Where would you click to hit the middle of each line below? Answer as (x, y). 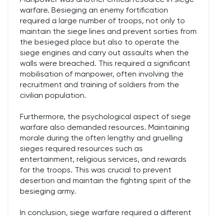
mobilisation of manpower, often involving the (102, 74)
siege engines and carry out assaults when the (104, 53)
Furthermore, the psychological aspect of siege (105, 116)
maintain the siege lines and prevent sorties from (108, 31)
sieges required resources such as (81, 148)
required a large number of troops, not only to (102, 21)
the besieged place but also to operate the (100, 42)
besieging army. (48, 191)
